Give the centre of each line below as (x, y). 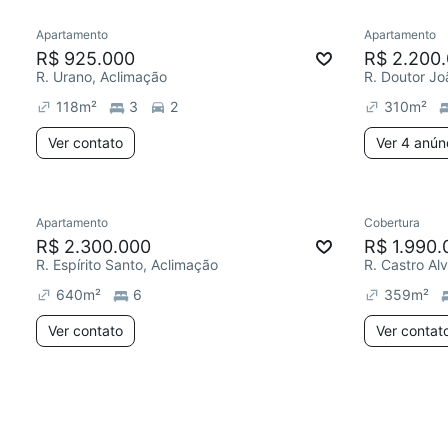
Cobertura (392, 222)
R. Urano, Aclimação (101, 76)
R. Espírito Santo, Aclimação (127, 264)
